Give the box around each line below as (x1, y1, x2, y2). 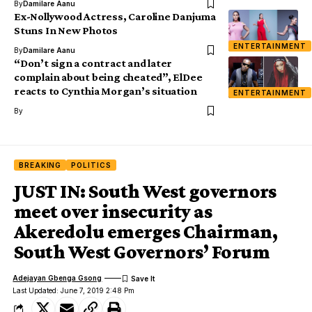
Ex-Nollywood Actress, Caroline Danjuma (14, 10, 216, 22)
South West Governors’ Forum (14, 240, 270, 263)
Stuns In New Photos (14, 24, 118, 36)
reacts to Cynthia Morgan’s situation (14, 84, 197, 97)
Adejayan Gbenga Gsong (13, 274, 102, 282)
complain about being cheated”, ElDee (14, 70, 203, 83)
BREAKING (19, 160, 62, 169)
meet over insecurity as (14, 200, 212, 222)
